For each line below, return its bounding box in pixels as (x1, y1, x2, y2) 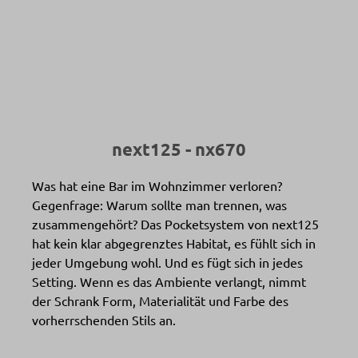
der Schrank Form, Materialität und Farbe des (32, 292, 288, 308)
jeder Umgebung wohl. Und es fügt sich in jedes (32, 254, 303, 270)
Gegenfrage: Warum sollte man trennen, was (32, 197, 287, 213)
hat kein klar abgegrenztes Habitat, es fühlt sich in (32, 235, 316, 251)
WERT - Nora (134, 40, 224, 58)
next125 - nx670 (112, 138, 246, 160)
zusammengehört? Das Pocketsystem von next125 (32, 216, 319, 232)
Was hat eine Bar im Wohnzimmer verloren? (32, 177, 282, 193)
